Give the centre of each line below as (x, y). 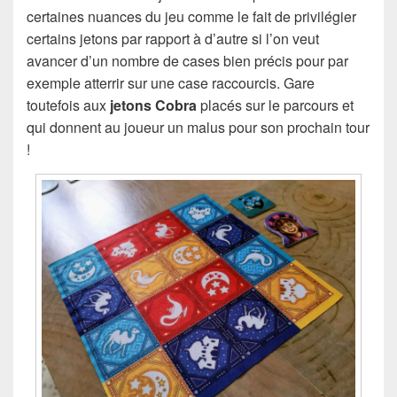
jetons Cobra (153, 105)
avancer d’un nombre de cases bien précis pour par (187, 60)
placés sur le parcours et (275, 105)
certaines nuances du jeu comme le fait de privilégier (191, 16)
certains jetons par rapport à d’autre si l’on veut (173, 38)
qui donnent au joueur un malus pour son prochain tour (198, 127)
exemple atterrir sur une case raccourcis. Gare (171, 82)
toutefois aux (68, 105)
